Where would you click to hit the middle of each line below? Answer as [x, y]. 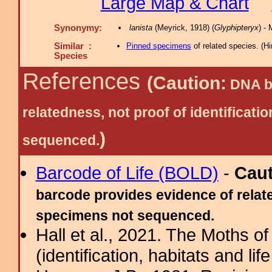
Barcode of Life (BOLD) [127, 173]
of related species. [226, 46]
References [85, 81]
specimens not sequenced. [125, 216]
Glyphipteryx [236, 28]
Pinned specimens [158, 46]
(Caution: [187, 83]
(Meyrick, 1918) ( [183, 28]
